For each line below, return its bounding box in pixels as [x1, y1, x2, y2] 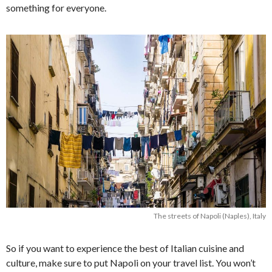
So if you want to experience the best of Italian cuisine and [6, 242, 244, 254]
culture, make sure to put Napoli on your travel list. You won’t [6, 256, 256, 268]
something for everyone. [6, 1, 106, 13]
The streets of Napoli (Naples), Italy [154, 211, 266, 220]
